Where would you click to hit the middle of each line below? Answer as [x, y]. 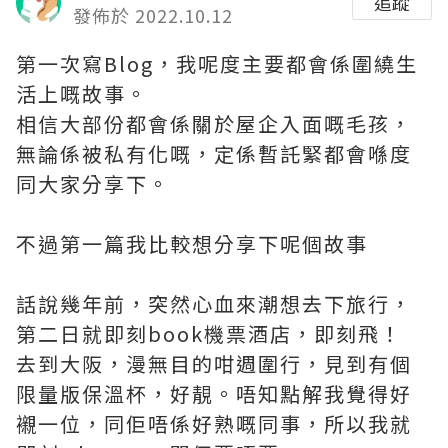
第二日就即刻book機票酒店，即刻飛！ [209, 333]
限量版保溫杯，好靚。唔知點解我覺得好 [214, 393]
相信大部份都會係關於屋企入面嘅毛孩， [214, 123]
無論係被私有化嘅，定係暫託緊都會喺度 [214, 153]
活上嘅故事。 [82, 93]
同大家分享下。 [93, 183]
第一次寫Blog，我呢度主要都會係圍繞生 [217, 63]
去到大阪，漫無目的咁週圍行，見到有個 [214, 363]
